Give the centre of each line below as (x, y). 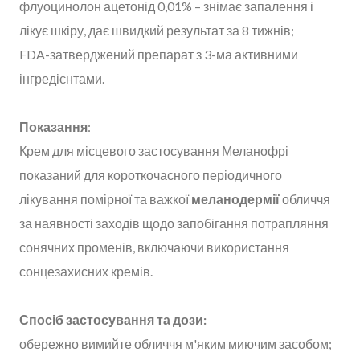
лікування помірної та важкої (105, 198)
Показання (53, 126)
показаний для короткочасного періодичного (151, 174)
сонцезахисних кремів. (86, 271)
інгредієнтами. (62, 78)
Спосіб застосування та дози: (113, 319)
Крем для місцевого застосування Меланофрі (154, 150)
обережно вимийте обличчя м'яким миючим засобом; (176, 343)
